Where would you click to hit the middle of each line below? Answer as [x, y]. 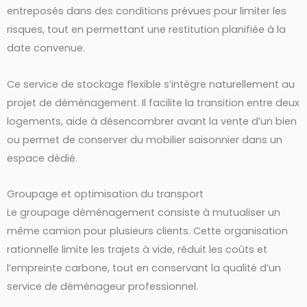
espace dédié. [42, 158]
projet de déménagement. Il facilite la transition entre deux [153, 102]
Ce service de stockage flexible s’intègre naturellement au [151, 84]
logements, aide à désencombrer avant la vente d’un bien [152, 121]
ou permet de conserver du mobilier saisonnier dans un [145, 139]
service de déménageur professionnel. [102, 287]
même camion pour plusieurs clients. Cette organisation [147, 231]
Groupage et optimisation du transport [105, 194]
